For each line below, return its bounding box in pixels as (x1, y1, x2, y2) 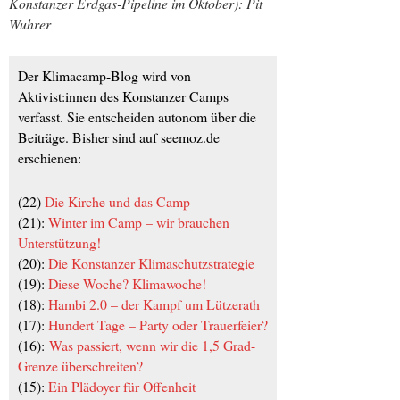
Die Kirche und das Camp (45, 192, 190, 212)
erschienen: (18, 148, 81, 168)
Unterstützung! (18, 233, 101, 253)
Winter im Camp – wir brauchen (48, 212, 229, 232)
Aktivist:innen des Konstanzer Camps (18, 87, 229, 106)
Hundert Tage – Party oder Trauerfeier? (48, 315, 268, 335)
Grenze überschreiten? (18, 356, 143, 376)
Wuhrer (9, 13, 51, 33)
